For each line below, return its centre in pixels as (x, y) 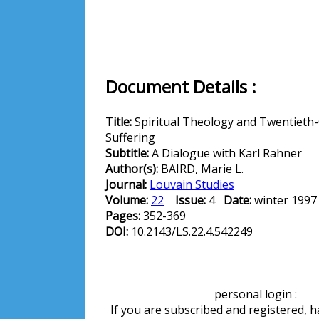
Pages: (124, 216)
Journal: (127, 184)
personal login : (255, 294)
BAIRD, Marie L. (202, 169)
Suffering (130, 137)
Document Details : (181, 87)
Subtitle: (129, 153)
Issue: (190, 200)
